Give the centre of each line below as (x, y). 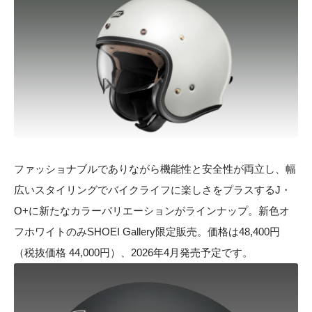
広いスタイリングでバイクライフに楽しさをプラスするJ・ (153, 190)
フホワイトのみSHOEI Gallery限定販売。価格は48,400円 (147, 232)
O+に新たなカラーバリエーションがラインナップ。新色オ (152, 211)
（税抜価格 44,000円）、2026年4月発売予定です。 (133, 253)
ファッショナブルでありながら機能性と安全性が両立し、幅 (155, 169)
